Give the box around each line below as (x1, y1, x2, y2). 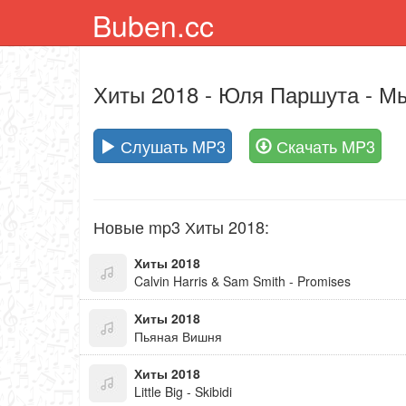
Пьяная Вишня (134, 327, 222, 345)
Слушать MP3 (116, 134, 226, 158)
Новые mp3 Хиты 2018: (93, 215, 269, 238)
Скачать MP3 (272, 134, 375, 158)
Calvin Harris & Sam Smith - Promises (134, 272, 351, 290)
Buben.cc (92, 4, 214, 45)
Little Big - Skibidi (134, 382, 232, 401)
